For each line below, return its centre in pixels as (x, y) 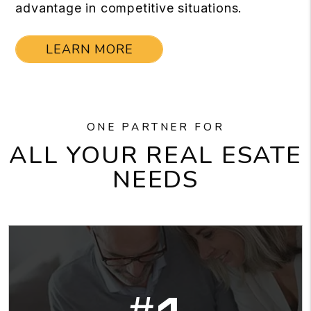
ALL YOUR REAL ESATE (155, 155)
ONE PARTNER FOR (155, 127)
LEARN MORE (90, 49)
